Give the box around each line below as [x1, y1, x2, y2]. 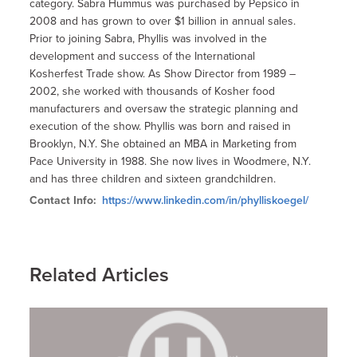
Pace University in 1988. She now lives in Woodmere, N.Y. [29, 154, 312, 168]
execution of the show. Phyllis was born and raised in [29, 119, 292, 133]
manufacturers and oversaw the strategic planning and [29, 101, 299, 116]
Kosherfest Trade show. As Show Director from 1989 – [29, 66, 296, 80]
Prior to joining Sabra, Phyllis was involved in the [29, 31, 268, 45]
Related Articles [29, 262, 170, 287]
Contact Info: [29, 193, 100, 207]
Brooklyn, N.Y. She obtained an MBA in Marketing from [29, 136, 297, 151]
